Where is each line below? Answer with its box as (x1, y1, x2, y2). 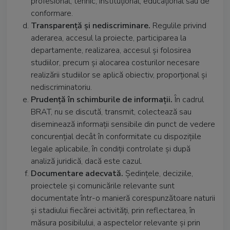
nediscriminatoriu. (31, 82, 92, 93)
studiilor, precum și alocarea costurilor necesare (31, 57, 200, 68)
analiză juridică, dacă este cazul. (31, 156, 142, 167)
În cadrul (175, 94, 204, 105)
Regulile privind (152, 20, 206, 31)
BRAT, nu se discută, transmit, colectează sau (31, 106, 191, 118)
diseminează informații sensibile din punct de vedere (31, 119, 215, 130)
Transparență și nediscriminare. (31, 20, 152, 31)
